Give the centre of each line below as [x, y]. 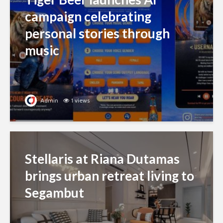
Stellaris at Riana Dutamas [102, 159]
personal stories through [97, 33]
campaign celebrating [88, 16]
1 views [80, 100]
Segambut [55, 192]
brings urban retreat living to [110, 175]
